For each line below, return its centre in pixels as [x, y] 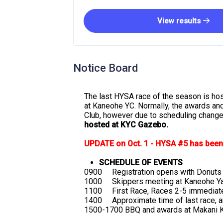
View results [179, 21]
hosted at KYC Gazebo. [126, 125]
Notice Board [106, 68]
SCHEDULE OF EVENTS [141, 163]
